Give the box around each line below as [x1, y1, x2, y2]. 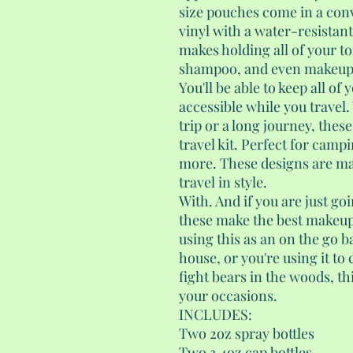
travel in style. [179, 173, 267, 192]
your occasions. [179, 286, 277, 306]
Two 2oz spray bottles [179, 324, 314, 344]
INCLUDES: [179, 305, 252, 325]
